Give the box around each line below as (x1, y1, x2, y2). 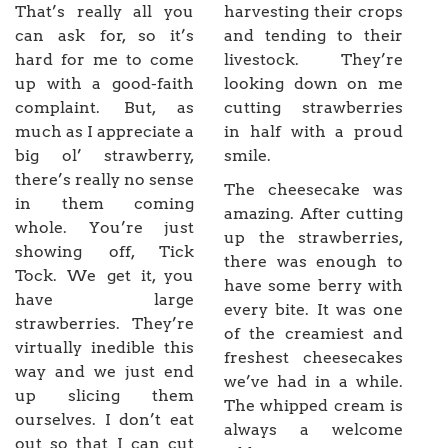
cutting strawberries (224, 98, 403, 118)
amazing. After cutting (224, 204, 403, 224)
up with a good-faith (15, 74, 194, 94)
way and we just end (15, 362, 194, 382)
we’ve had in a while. (224, 372, 403, 392)
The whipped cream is (224, 396, 403, 416)
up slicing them (15, 386, 194, 406)
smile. (224, 146, 271, 166)
